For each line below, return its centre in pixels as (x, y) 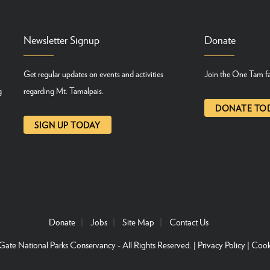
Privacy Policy (221, 245)
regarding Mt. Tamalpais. (64, 91)
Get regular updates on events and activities (93, 74)
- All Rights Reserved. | (156, 245)
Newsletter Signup (61, 40)
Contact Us (189, 222)
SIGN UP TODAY (67, 124)
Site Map (138, 222)
